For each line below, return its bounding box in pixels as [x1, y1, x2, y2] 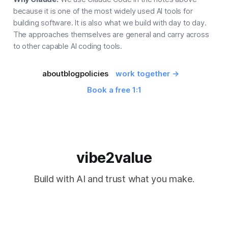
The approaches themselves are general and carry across [13, 30, 209, 39]
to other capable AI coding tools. [13, 41, 123, 50]
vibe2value [76, 149, 152, 166]
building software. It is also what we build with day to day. [13, 18, 207, 27]
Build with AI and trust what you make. [33, 174, 195, 184]
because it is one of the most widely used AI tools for [13, 6, 193, 15]
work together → [115, 69, 179, 78]
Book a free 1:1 [87, 85, 141, 95]
